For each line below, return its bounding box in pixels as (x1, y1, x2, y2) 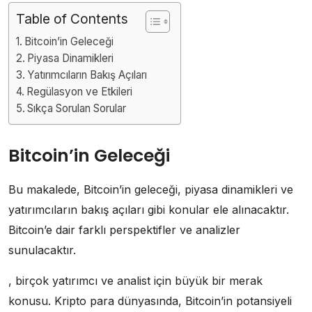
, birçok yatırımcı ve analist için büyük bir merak (8, 273, 263, 288)
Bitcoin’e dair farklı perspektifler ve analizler (8, 222, 240, 237)
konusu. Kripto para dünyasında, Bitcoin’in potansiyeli (8, 293, 292, 308)
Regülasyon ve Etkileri (26, 84, 133, 98)
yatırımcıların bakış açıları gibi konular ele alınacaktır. (8, 202, 289, 217)
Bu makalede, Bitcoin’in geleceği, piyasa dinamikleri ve (8, 182, 293, 196)
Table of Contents (16, 10, 128, 27)
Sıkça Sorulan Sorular (27, 101, 127, 115)
